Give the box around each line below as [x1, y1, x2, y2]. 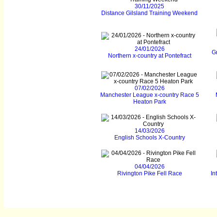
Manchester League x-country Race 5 [100, 92, 199, 99]
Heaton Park [133, 98, 166, 106]
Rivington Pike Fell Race [117, 170, 182, 177]
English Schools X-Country [114, 134, 185, 141]
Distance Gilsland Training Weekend [101, 10, 198, 17]
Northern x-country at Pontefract [108, 52, 191, 60]
